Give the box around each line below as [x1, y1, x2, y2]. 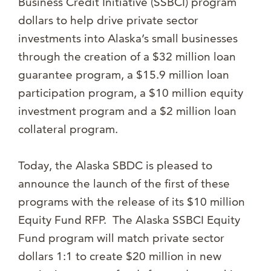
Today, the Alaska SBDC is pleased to [18, 158, 212, 173]
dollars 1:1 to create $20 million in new [18, 249, 221, 264]
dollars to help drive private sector [18, 13, 198, 28]
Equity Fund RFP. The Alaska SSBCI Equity [18, 213, 240, 227]
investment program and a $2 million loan [18, 104, 237, 119]
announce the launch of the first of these [18, 177, 230, 191]
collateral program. [18, 122, 118, 137]
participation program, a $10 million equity [18, 86, 243, 100]
